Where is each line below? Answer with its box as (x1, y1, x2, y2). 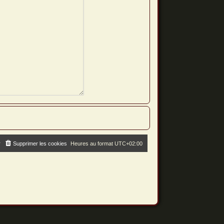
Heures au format (70, 140, 115, 146)
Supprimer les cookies (13, 140, 67, 146)
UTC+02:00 (114, 140, 143, 146)
